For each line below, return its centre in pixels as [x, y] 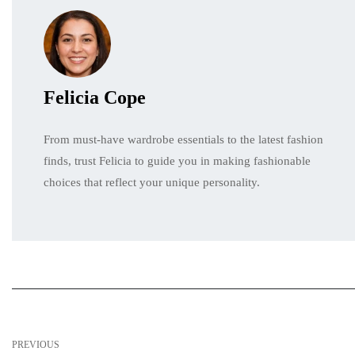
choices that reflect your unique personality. [152, 182]
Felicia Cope [95, 97]
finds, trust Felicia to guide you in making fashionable [177, 160]
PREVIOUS [36, 344]
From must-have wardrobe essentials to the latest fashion [183, 139]
